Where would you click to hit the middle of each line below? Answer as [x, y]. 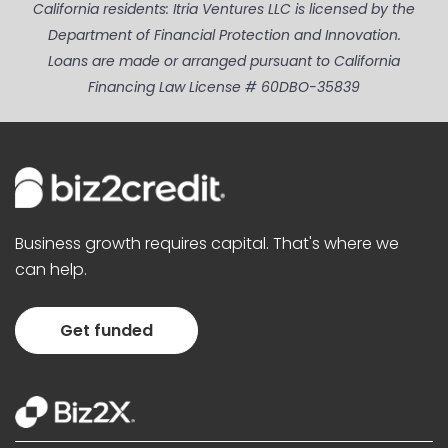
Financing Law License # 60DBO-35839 [224, 87]
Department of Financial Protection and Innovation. [224, 35]
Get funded [106, 331]
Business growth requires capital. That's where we [207, 244]
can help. [51, 270]
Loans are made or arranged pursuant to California [224, 61]
